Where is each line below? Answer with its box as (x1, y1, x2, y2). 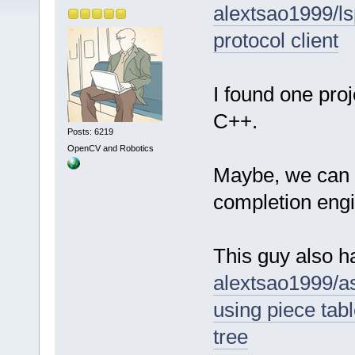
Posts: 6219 (67, 126, 113, 136)
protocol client (212, 29, 338, 53)
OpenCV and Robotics (67, 143, 154, 154)
